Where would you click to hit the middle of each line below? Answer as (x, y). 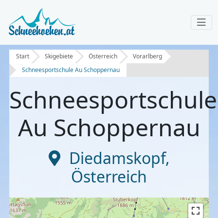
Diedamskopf (117, 158)
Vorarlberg (148, 56)
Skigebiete (59, 56)
